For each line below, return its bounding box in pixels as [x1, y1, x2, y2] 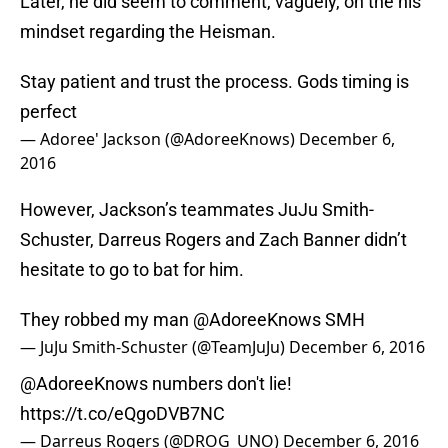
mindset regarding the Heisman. [20, 21, 276, 43]
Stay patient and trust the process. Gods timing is [20, 71, 409, 93]
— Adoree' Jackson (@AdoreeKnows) [20, 128, 299, 151]
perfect [20, 101, 77, 123]
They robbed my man [20, 309, 193, 331]
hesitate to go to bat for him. [20, 259, 244, 281]
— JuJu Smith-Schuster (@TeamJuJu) [20, 336, 289, 359]
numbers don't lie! [148, 373, 292, 395]
